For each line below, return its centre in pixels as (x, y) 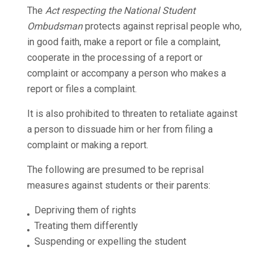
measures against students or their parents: (118, 186)
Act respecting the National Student (120, 11)
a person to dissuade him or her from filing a (120, 130)
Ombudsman (55, 27)
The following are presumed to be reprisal (115, 170)
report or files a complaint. (82, 89)
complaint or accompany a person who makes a (126, 74)
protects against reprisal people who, (162, 27)
